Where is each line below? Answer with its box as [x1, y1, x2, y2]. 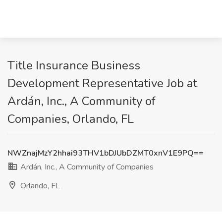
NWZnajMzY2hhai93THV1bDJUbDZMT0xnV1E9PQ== [7, 148, 204, 159]
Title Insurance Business [7, 57, 140, 73]
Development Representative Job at [7, 75, 197, 91]
